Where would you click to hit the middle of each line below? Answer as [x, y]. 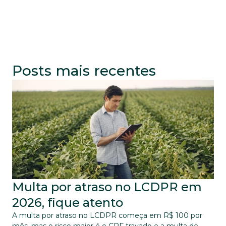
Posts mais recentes [84, 71]
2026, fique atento [68, 203]
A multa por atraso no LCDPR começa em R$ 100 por [107, 215]
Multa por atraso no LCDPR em [107, 187]
